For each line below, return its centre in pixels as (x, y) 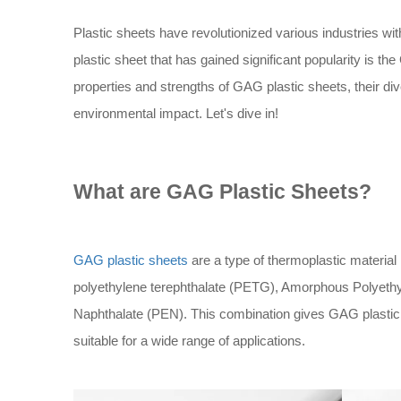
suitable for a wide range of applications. (189, 341)
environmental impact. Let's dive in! (176, 113)
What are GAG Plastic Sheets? (222, 192)
